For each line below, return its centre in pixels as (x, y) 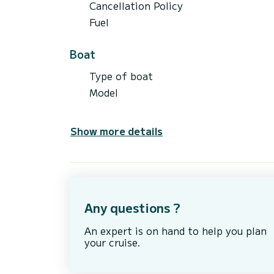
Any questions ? (132, 208)
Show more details (117, 131)
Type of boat (121, 76)
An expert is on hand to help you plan (176, 231)
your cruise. (113, 243)
